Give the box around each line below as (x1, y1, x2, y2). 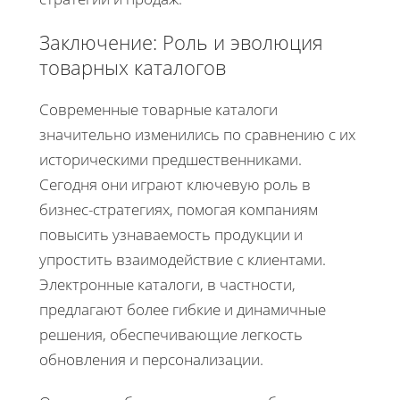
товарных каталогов (39, 53, 226, 80)
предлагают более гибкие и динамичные (39, 298, 326, 320)
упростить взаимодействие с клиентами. (39, 248, 326, 270)
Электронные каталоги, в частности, (39, 273, 296, 295)
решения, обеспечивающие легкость (39, 323, 303, 345)
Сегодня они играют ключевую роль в (39, 173, 311, 195)
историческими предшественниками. (39, 148, 302, 170)
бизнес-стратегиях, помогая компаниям (39, 198, 318, 220)
